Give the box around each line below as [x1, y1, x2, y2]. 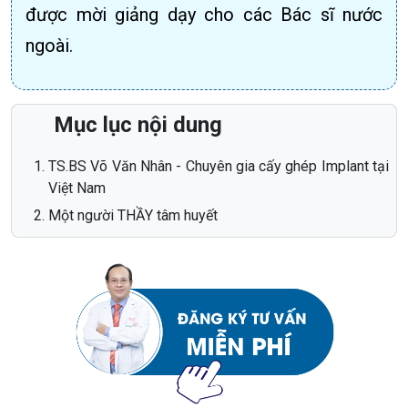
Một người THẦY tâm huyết [48, 206, 218, 224]
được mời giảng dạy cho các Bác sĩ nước [25, 4, 382, 26]
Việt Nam [48, 178, 106, 197]
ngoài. [25, 35, 73, 57]
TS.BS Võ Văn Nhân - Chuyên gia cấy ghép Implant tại [48, 157, 389, 175]
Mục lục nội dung [54, 112, 222, 138]
